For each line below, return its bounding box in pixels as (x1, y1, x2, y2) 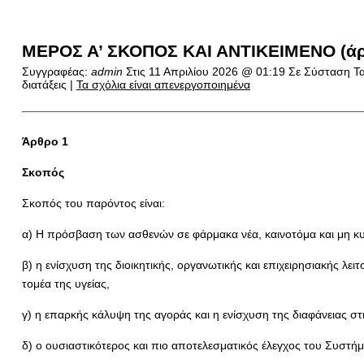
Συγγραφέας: (21, 65, 91, 78)
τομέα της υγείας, (21, 277, 110, 290)
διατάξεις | (21, 78, 76, 91)
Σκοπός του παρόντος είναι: (21, 197, 165, 210)
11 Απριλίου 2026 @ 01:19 (148, 65, 288, 78)
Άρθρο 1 (21, 135, 68, 148)
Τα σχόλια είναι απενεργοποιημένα (76, 78, 250, 91)
